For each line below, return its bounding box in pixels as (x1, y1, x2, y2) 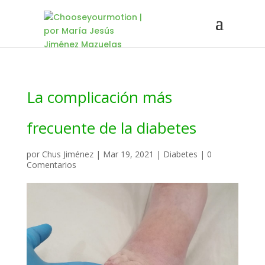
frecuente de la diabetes (26, 117, 196, 138)
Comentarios (26, 159, 76, 170)
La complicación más (26, 86, 172, 108)
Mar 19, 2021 (102, 148, 154, 160)
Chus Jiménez (41, 148, 93, 160)
